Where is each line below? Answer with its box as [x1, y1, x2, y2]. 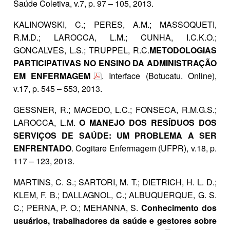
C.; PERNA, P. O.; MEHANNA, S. [13, 202, 141, 214]
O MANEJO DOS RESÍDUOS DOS [79, 117, 217, 129]
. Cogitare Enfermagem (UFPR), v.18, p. [71, 142, 217, 155]
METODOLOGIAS [149, 44, 217, 56]
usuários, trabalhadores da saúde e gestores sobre [13, 215, 217, 227]
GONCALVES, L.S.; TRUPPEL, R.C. [13, 44, 149, 56]
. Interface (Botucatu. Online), [102, 70, 217, 82]
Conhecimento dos [141, 202, 217, 214]
